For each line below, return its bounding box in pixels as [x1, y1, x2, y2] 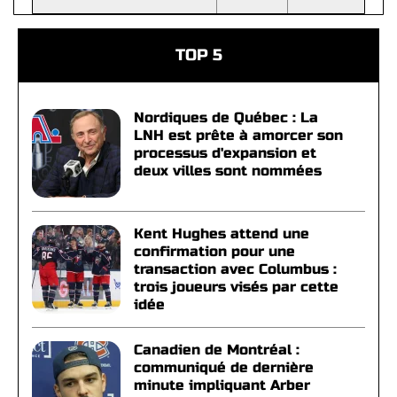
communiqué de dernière [134, 359, 314, 376]
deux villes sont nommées [134, 162, 322, 179]
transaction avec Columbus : [134, 261, 337, 277]
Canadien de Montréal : [134, 341, 300, 358]
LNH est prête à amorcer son [134, 127, 343, 144]
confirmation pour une [134, 243, 295, 260]
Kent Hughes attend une [134, 225, 309, 242]
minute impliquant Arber [134, 377, 310, 393]
